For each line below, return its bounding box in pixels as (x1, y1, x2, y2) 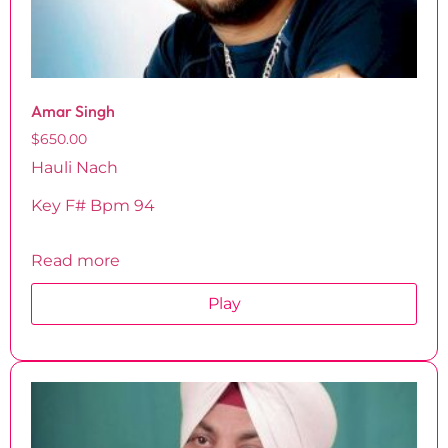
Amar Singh (31, 100, 115, 121)
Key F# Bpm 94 (31, 196, 155, 216)
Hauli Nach (31, 157, 118, 177)
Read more (31, 250, 120, 270)
